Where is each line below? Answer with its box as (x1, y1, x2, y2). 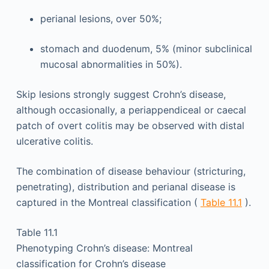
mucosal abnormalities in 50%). (40, 58, 182, 70)
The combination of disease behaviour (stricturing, (16, 165, 246, 177)
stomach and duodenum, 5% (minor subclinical (40, 42, 252, 55)
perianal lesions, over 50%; (40, 12, 162, 25)
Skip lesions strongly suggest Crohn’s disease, (16, 88, 226, 100)
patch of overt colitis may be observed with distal (16, 119, 244, 131)
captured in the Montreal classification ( (16, 196, 201, 208)
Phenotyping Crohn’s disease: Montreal (16, 241, 193, 254)
